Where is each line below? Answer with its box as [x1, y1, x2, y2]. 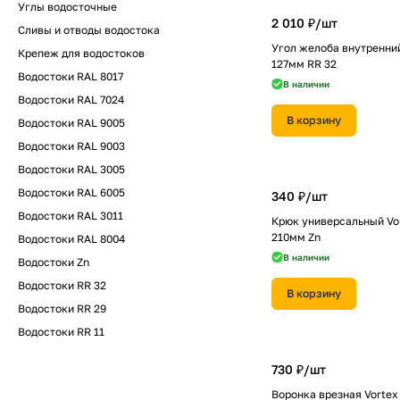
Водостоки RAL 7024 [18, 93, 124, 106]
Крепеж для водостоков [18, 46, 145, 60]
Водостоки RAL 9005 [18, 116, 125, 129]
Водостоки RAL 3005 [18, 162, 125, 176]
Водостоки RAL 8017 [18, 70, 123, 83]
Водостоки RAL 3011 [18, 209, 123, 222]
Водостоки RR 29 [18, 302, 106, 315]
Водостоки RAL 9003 [18, 139, 125, 153]
